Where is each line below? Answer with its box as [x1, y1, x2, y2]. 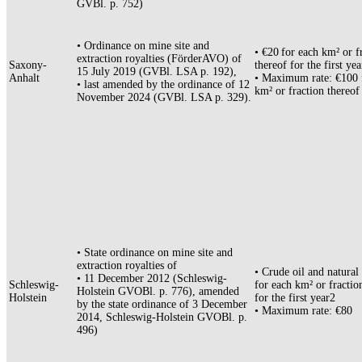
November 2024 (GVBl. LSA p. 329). [77, 91, 251, 104]
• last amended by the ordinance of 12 [77, 78, 250, 91]
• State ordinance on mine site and [77, 246, 233, 259]
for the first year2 [255, 292, 335, 305]
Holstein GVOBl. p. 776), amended [77, 285, 239, 298]
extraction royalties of [77, 259, 177, 272]
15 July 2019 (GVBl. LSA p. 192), [77, 65, 237, 78]
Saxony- [9, 59, 47, 72]
